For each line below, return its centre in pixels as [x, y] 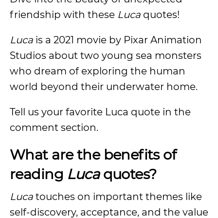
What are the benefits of [93, 154]
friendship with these [64, 15]
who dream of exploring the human [98, 71]
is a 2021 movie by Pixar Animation [119, 40]
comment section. [55, 127]
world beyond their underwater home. [104, 87]
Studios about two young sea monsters [106, 55]
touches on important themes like [118, 197]
